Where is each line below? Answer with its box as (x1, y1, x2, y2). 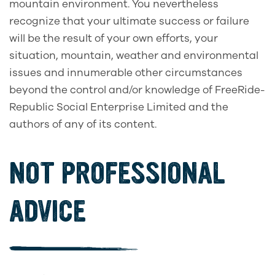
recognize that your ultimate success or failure (9, 14, 249, 29)
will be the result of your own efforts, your (9, 31, 218, 46)
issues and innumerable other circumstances (9, 66, 242, 80)
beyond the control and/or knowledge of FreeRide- (9, 83, 265, 98)
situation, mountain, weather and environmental (9, 48, 258, 63)
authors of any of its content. (9, 117, 157, 132)
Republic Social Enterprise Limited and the (9, 100, 228, 115)
